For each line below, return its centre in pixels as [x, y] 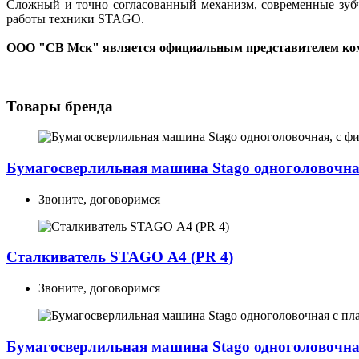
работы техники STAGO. [75, 18]
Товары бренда [60, 106]
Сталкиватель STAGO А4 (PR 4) [120, 257]
